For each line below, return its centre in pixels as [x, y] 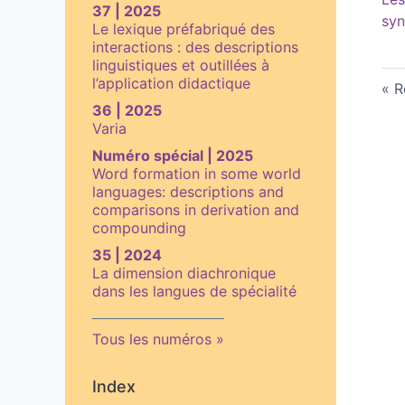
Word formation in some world [197, 173]
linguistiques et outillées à [181, 65]
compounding [139, 227]
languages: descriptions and [188, 191]
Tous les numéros [152, 339]
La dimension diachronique [184, 273]
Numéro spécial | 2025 [173, 155]
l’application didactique [171, 83]
